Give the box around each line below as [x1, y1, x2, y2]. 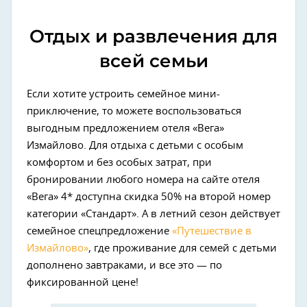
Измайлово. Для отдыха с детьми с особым [27, 140, 243, 151]
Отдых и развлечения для [29, 25, 278, 48]
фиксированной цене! [27, 278, 138, 288]
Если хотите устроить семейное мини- [27, 89, 220, 100]
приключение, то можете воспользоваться [27, 106, 241, 117]
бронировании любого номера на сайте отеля [27, 175, 260, 186]
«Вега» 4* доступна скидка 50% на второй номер [27, 192, 271, 203]
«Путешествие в [172, 226, 251, 237]
